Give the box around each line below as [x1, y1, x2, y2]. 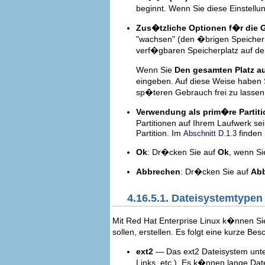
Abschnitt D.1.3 [183, 128, 237, 138]
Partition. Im [136, 128, 183, 138]
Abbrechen [136, 166, 180, 176]
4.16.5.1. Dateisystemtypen [127, 192, 263, 205]
